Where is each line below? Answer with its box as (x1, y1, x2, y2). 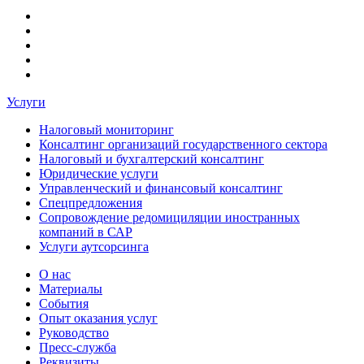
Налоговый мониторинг (39, 123, 174, 137)
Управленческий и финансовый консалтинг (39, 181, 283, 196)
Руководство (39, 326, 109, 340)
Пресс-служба (39, 340, 116, 355)
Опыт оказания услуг (39, 311, 158, 326)
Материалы (39, 282, 102, 297)
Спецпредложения (39, 196, 142, 210)
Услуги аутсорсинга (39, 240, 149, 254)
